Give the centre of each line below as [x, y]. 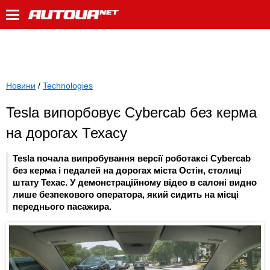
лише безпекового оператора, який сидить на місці [126, 195]
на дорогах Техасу [67, 133]
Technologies [68, 86]
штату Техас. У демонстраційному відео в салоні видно [135, 183]
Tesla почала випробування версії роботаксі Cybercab [132, 159]
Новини [21, 86]
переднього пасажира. [62, 207]
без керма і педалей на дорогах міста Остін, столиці [127, 171]
